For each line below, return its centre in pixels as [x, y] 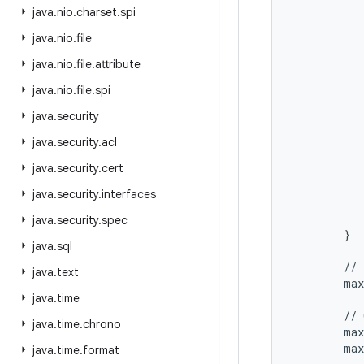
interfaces [129, 194]
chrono [102, 324]
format [101, 350]
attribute [118, 64]
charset [97, 12]
